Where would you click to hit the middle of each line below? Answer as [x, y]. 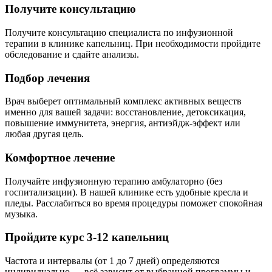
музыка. [21, 214]
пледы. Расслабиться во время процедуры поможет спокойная [134, 203]
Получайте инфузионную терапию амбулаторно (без [114, 181]
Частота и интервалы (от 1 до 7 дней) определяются [112, 261]
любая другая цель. [44, 134]
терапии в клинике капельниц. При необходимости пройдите [133, 43]
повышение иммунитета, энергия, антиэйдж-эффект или [123, 123]
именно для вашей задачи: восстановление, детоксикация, [125, 112]
